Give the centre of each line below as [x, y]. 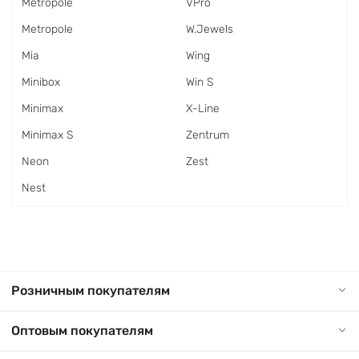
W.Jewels [210, 29]
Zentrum [208, 135]
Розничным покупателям [91, 290]
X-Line [203, 109]
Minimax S [47, 135]
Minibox [41, 82]
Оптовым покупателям [82, 331]
